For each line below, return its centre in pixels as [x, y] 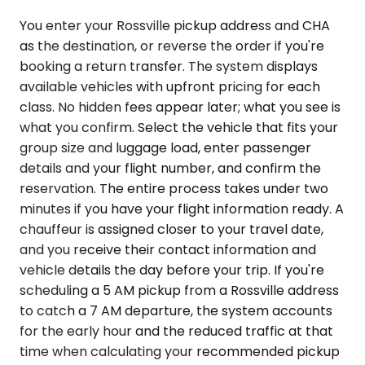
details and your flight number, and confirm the [170, 168]
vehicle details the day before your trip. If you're [172, 270]
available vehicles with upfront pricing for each [170, 86]
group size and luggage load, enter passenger [165, 147]
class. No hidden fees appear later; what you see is [180, 107]
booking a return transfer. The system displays [169, 66]
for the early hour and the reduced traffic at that [176, 331]
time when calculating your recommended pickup [180, 351]
